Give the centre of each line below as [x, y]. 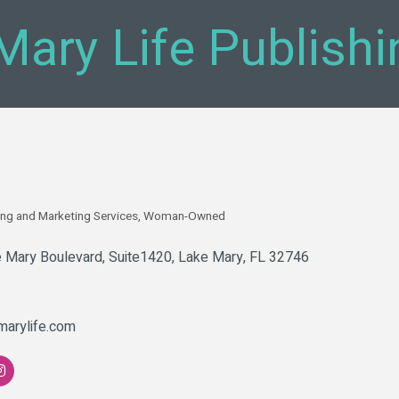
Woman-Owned [184, 216]
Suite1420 [140, 257]
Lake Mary [211, 257]
